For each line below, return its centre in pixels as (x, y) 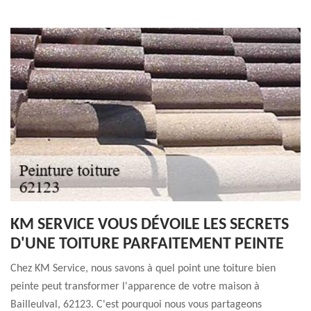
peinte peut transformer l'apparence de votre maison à (135, 287)
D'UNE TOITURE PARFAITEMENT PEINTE (147, 244)
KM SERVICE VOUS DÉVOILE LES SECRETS (150, 225)
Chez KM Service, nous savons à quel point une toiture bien (143, 269)
